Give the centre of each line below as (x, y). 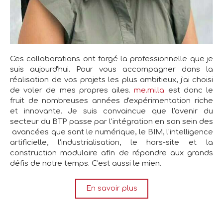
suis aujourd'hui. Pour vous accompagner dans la (111, 70)
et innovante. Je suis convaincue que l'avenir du (111, 111)
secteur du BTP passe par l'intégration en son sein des (111, 122)
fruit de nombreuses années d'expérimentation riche (111, 101)
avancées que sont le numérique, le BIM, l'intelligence (111, 132)
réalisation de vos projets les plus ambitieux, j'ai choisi (111, 80)
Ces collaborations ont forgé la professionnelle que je (111, 59)
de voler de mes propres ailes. (72, 91)
